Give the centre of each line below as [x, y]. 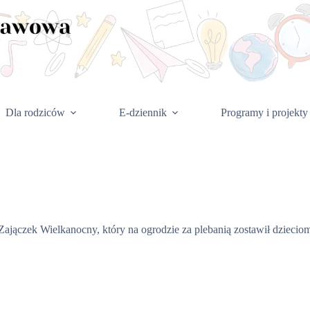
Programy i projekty [264, 112]
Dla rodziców [35, 112]
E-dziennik [143, 112]
